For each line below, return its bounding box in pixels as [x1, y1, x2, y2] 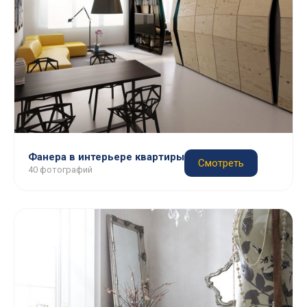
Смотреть [198, 157, 244, 169]
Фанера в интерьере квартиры [28, 151, 184, 163]
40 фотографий [28, 164, 93, 175]
